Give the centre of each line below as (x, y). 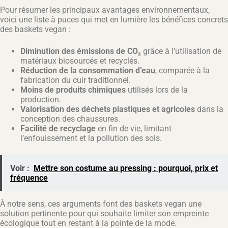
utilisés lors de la (157, 90)
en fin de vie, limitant (134, 128)
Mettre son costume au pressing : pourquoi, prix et (126, 168)
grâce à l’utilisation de (181, 51)
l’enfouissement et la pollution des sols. (91, 138)
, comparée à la (182, 70)
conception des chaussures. (70, 119)
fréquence (29, 178)
